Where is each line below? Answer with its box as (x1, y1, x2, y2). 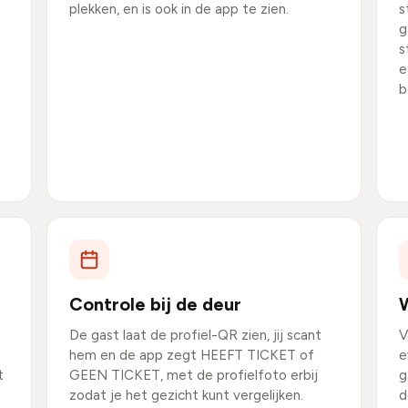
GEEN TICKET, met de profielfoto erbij (68, 367, 318, 383)
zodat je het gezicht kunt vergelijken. (68, 387, 303, 403)
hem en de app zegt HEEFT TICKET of (68, 347, 314, 363)
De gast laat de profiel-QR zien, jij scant (68, 327, 321, 343)
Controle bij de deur (68, 293, 241, 315)
